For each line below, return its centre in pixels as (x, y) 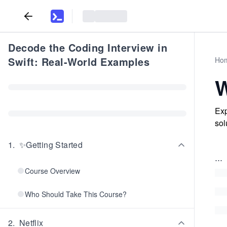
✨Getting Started (51, 145)
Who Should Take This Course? (76, 194)
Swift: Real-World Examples (79, 62)
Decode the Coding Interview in (88, 47)
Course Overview (52, 171)
